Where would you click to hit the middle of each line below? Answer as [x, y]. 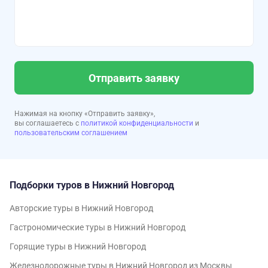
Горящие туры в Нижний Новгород [78, 246]
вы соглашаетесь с [48, 123]
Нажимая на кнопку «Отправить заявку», [85, 114]
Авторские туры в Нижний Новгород [81, 208]
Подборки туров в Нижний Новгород [92, 185]
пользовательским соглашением [71, 133]
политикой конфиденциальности [138, 123]
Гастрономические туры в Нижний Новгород [98, 227]
